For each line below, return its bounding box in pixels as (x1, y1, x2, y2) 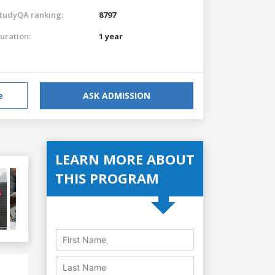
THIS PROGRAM (55, 168, 159, 187)
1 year (99, 30, 123, 42)
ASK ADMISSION (83, 89, 150, 101)
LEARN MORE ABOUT (55, 149, 195, 168)
